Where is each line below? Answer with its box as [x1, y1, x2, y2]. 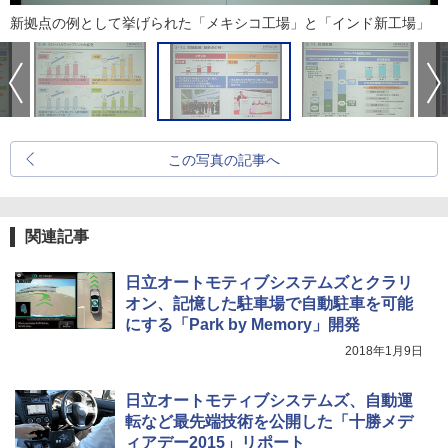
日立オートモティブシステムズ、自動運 [125, 392, 413, 410]
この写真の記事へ [168, 152, 280, 169]
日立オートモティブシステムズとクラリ [125, 274, 413, 292]
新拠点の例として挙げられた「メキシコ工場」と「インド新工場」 [10, 15, 430, 32]
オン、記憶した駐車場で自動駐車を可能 [125, 295, 413, 313]
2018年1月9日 [345, 344, 423, 359]
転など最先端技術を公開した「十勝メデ [125, 413, 413, 431]
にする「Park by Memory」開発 [125, 316, 360, 334]
